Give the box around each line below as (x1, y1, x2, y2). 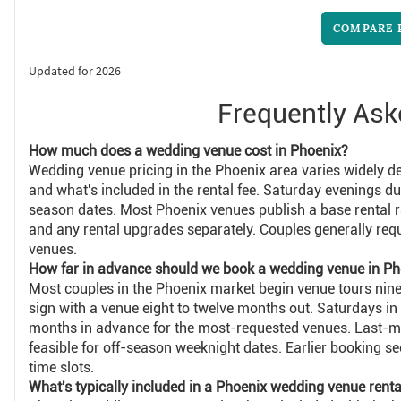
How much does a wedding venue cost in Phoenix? (28, 142, 348, 160)
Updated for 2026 (28, 64, 121, 80)
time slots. (28, 359, 94, 377)
